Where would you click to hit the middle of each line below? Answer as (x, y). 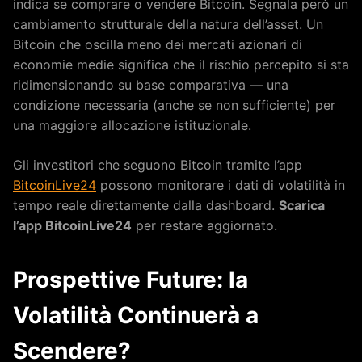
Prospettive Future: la (130, 280)
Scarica (302, 206)
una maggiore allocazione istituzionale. (132, 126)
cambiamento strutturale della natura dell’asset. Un (168, 25)
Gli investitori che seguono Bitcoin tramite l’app (158, 165)
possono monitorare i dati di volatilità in (221, 185)
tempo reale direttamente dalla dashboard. (146, 206)
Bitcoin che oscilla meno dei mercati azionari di (158, 45)
